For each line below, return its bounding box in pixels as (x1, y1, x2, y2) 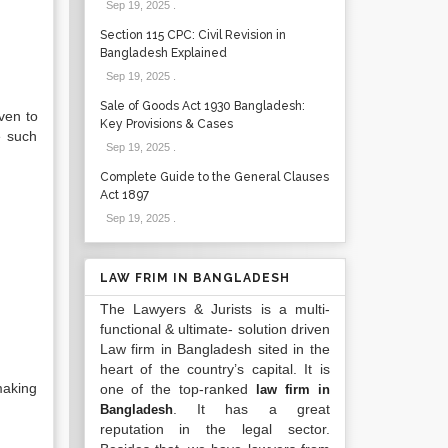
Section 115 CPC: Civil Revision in (99, 28, 286, 42)
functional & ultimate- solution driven (99, 321, 330, 337)
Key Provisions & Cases (99, 117, 233, 131)
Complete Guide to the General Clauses (99, 170, 329, 184)
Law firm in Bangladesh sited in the (99, 341, 330, 357)
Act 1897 (99, 188, 149, 202)
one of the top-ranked (99, 381, 257, 397)
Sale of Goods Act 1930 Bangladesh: (99, 99, 305, 113)
